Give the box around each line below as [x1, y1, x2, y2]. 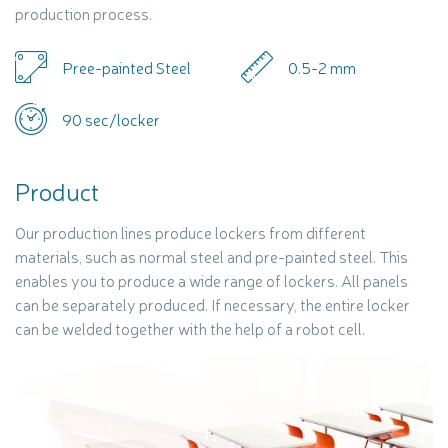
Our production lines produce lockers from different [15, 221, 366, 243]
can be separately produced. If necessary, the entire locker [15, 293, 410, 315]
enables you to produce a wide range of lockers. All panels [15, 269, 408, 291]
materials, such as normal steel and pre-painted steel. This [15, 245, 408, 267]
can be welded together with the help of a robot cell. [15, 317, 365, 339]
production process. [15, 2, 152, 24]
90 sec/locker [62, 108, 160, 130]
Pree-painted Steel [62, 56, 191, 78]
